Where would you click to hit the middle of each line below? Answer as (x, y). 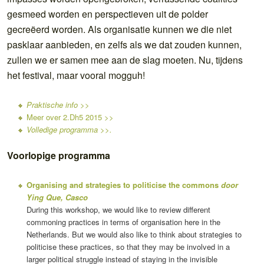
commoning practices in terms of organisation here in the (123, 222)
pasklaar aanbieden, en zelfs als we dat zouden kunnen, (124, 44)
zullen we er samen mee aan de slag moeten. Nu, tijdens (125, 60)
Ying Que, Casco (57, 197)
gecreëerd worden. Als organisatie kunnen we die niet (119, 29)
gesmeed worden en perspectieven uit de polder (108, 14)
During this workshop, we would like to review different (118, 209)
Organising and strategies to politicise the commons (123, 184)
